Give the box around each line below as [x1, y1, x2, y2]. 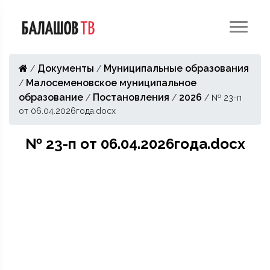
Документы [37, 63, 94, 74]
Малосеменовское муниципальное [26, 77, 196, 89]
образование [19, 92, 83, 103]
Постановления [93, 92, 169, 103]
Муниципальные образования [104, 63, 249, 74]
